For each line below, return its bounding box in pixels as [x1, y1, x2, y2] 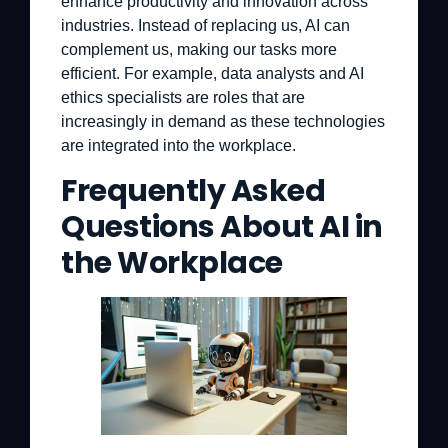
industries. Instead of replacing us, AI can [61, 17, 350, 35]
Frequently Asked [61, 169, 325, 212]
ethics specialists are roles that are [61, 89, 305, 107]
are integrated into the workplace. [61, 137, 296, 155]
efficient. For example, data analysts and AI [61, 65, 364, 83]
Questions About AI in [61, 205, 383, 248]
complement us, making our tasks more [61, 41, 337, 59]
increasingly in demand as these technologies [61, 113, 385, 131]
